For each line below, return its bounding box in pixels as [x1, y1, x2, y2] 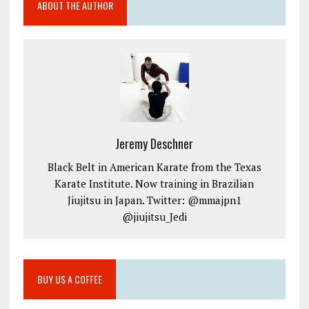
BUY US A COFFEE [37, 272, 102, 287]
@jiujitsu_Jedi [121, 210, 187, 224]
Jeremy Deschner [115, 134, 194, 153]
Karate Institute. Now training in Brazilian [54, 177, 255, 191]
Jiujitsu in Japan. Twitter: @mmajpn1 [67, 193, 241, 208]
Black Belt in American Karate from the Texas [47, 160, 261, 175]
